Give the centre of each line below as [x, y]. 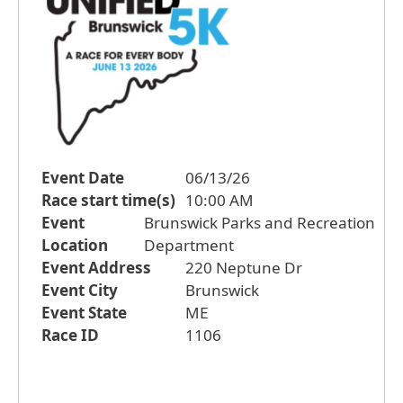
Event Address [96, 267]
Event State [84, 312]
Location [75, 245]
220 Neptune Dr [244, 267]
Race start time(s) [108, 200]
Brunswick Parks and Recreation [259, 222]
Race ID [70, 335]
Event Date [83, 177]
